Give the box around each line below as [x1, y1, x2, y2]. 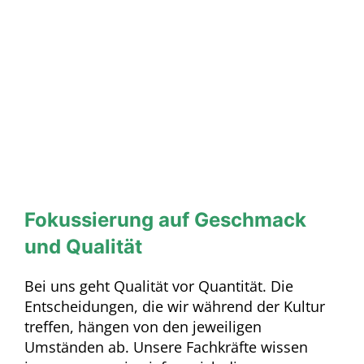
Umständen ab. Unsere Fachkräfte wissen [24, 336, 308, 357]
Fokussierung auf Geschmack [24, 207, 306, 232]
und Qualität [24, 234, 142, 258]
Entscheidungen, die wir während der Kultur [24, 296, 325, 316]
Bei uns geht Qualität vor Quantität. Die [24, 275, 293, 296]
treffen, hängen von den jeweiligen [24, 316, 262, 336]
